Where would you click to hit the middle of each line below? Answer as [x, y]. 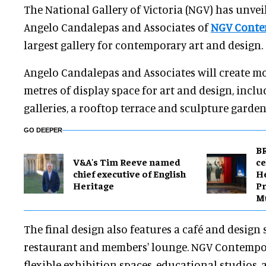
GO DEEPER [43, 130]
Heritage [94, 186]
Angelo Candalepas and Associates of [117, 27]
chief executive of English [129, 174]
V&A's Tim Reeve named [127, 162]
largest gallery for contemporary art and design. [143, 45]
